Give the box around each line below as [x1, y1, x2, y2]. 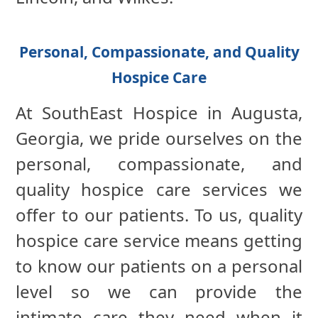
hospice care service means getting [16, 229, 302, 253]
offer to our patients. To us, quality [16, 203, 302, 227]
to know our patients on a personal [16, 254, 302, 278]
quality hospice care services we [16, 177, 302, 202]
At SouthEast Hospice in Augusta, [16, 101, 302, 125]
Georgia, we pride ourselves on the [16, 126, 302, 150]
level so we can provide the [16, 280, 302, 304]
